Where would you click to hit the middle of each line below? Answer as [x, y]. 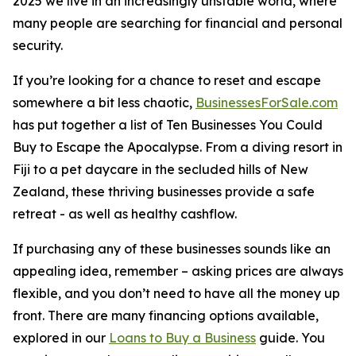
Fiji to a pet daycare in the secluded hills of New [161, 169]
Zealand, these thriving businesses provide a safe [164, 192]
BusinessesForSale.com [267, 103]
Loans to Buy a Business [182, 338]
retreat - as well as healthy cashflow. [125, 214]
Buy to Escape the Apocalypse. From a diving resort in [178, 147]
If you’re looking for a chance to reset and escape [167, 80]
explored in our [61, 338]
